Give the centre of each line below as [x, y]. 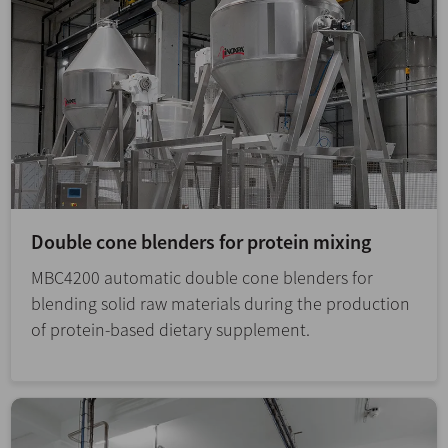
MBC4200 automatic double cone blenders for [202, 278]
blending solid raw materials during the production [220, 304]
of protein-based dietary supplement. [172, 330]
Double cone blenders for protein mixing [201, 242]
